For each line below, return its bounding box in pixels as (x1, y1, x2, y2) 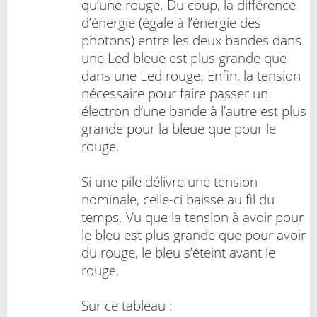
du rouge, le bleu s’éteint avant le (81, 243, 275, 261)
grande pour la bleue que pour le (81, 119, 276, 137)
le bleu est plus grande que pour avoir (81, 225, 306, 243)
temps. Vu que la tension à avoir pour (81, 207, 304, 226)
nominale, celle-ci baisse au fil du (81, 190, 275, 208)
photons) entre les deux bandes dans (81, 30, 301, 49)
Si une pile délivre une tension (81, 172, 258, 190)
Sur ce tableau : (81, 296, 173, 314)
